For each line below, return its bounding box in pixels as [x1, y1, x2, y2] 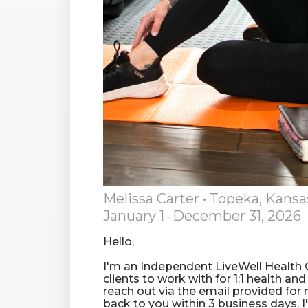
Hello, [103, 234, 134, 248]
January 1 [103, 207, 164, 224]
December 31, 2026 [173, 207, 301, 224]
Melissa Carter [103, 190, 199, 207]
